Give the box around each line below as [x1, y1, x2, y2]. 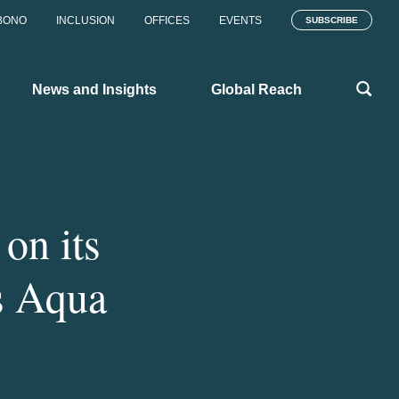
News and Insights [32, 81, 157, 97]
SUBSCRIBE [305, 15, 358, 25]
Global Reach [211, 81, 302, 97]
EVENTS [219, 14, 262, 27]
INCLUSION [56, 14, 115, 27]
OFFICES [144, 14, 190, 27]
